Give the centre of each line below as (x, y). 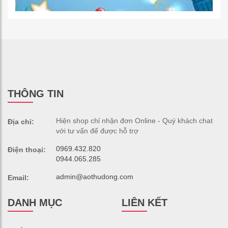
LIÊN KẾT (145, 202)
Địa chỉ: (21, 121)
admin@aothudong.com (95, 176)
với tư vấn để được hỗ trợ (97, 131)
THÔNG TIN (36, 93)
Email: (18, 177)
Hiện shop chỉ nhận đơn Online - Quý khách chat (134, 120)
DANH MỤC (35, 202)
